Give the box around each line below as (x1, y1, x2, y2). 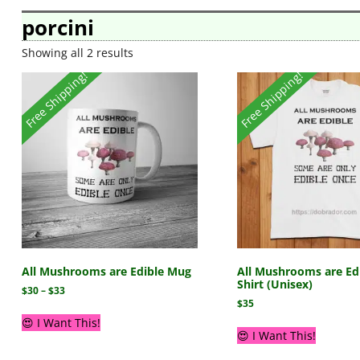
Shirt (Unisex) (236, 276, 313, 292)
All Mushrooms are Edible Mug (21, 263, 191, 279)
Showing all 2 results (21, 45, 133, 61)
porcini (21, 12, 94, 42)
